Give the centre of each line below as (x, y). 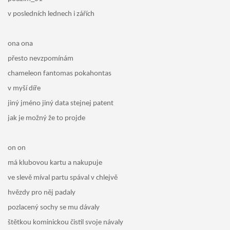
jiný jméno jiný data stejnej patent (60, 104)
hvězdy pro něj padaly (41, 193)
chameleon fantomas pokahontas (59, 74)
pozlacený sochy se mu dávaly (53, 208)
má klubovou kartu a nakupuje (55, 163)
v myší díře (24, 89)
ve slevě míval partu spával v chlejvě (62, 178)
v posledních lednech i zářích (51, 14)
